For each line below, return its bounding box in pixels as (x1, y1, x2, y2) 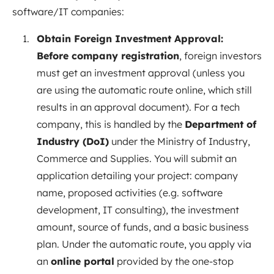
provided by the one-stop (114, 254, 234, 267)
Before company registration (37, 49, 179, 62)
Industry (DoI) (37, 135, 109, 147)
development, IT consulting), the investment (37, 203, 239, 216)
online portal (51, 254, 114, 267)
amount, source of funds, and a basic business (37, 220, 249, 233)
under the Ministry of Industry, (109, 135, 250, 147)
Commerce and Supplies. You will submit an (37, 152, 237, 165)
